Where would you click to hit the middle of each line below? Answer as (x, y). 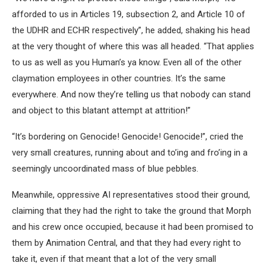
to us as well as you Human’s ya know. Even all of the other (127, 62)
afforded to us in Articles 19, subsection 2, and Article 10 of (129, 14)
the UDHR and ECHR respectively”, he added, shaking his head (131, 30)
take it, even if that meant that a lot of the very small (114, 259)
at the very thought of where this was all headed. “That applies (133, 46)
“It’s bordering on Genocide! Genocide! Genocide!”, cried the (128, 137)
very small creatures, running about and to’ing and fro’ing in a (130, 153)
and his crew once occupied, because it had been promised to (133, 227)
